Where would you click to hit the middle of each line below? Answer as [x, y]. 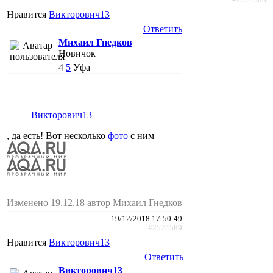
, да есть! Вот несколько [57, 135]
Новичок [77, 53]
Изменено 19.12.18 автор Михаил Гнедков [94, 202]
